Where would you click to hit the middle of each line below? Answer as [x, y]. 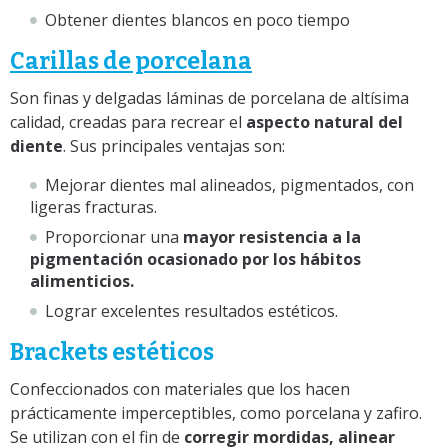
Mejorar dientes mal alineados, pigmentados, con [229, 185]
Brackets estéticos [112, 352]
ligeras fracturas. [93, 207]
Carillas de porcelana [131, 61]
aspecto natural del [324, 122]
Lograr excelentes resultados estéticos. [191, 311]
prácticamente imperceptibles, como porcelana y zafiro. [216, 413]
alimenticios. [82, 281]
